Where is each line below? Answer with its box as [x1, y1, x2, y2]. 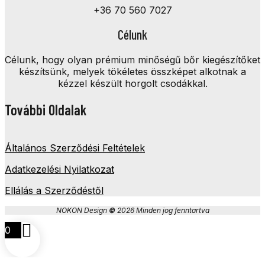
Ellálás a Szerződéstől [5, 184, 104, 196]
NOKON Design [56, 205, 109, 215]
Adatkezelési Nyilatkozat [5, 163, 114, 175]
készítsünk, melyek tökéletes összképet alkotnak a [19, 65, 246, 77]
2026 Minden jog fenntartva [115, 205, 209, 215]
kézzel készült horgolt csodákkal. [57, 77, 208, 89]
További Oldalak [5, 101, 86, 118]
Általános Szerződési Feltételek [5, 141, 145, 154]
